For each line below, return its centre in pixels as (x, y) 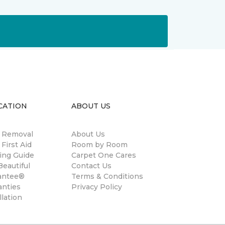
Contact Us (91, 166)
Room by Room (99, 145)
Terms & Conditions (107, 176)
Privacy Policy (97, 187)
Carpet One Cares (104, 155)
